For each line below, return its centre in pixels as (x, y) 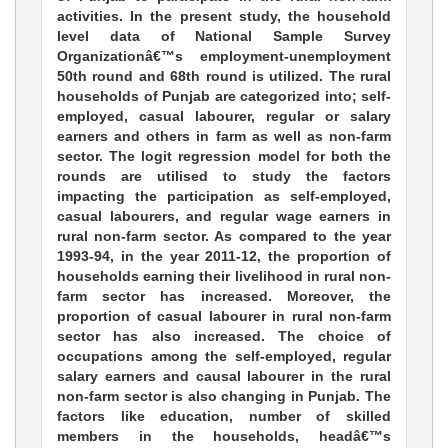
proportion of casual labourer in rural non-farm (224, 316)
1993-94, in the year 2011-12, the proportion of (224, 256)
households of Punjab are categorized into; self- (224, 96)
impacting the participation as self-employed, (224, 196)
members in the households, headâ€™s (224, 436)
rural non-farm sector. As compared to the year (224, 236)
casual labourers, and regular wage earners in (224, 216)
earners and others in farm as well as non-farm (224, 136)
